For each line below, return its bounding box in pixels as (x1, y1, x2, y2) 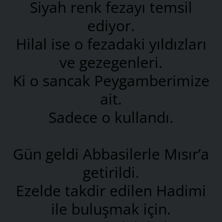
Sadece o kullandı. (49, 107, 173, 127)
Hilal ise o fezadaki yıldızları (15, 33, 207, 54)
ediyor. (87, 15, 135, 36)
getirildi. (83, 162, 139, 182)
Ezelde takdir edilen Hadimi (16, 180, 206, 201)
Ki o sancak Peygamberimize (12, 70, 210, 91)
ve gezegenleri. (59, 52, 163, 72)
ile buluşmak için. (51, 198, 171, 219)
